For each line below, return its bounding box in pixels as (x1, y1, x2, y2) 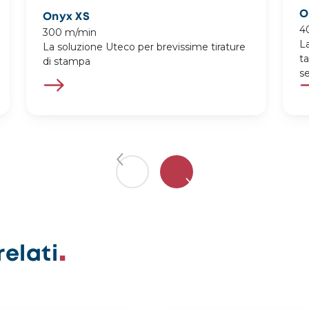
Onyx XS (43, 12, 90, 23)
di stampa (43, 55, 90, 68)
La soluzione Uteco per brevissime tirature (43, 41, 246, 54)
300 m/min (43, 26, 97, 39)
